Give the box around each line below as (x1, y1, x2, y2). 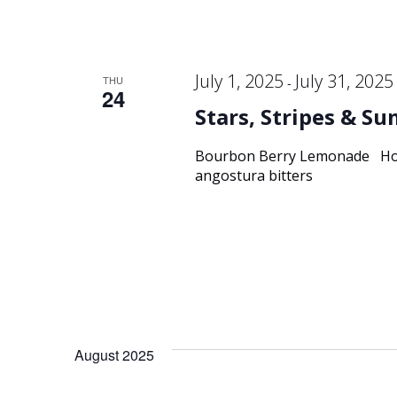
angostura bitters (194, 166, 313, 185)
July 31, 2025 (294, 69, 393, 93)
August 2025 (74, 345, 154, 365)
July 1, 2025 (194, 69, 284, 93)
